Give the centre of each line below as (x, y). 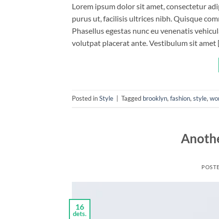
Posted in (86, 99)
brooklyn (155, 99)
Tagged (132, 99)
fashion (180, 99)
